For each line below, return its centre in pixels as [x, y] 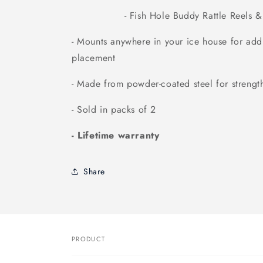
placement [94, 58]
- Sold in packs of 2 [114, 109]
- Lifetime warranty [116, 135]
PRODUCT [89, 239]
